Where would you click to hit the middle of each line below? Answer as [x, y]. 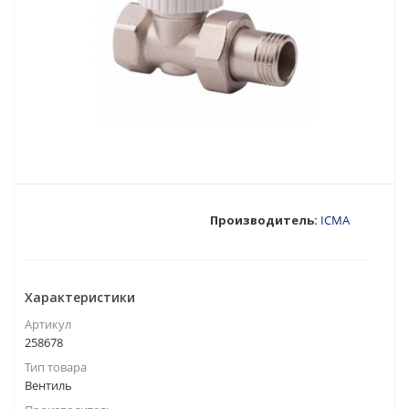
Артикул [48, 324]
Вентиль [48, 385]
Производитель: [264, 220]
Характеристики [80, 297]
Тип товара [56, 367]
